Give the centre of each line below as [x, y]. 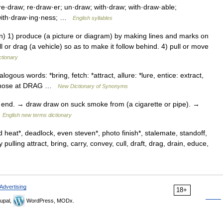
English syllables [93, 18]
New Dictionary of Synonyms [93, 86]
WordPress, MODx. [50, 201]
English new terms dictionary [37, 115]
